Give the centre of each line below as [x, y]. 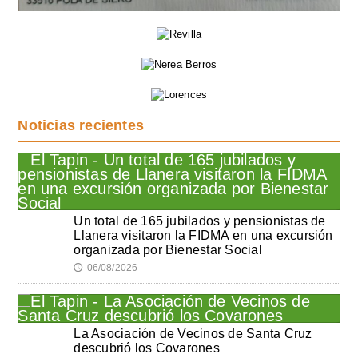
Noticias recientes [81, 125]
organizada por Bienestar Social [168, 249]
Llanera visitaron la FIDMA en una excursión [203, 235]
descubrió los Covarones [147, 348]
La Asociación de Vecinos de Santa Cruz [193, 333]
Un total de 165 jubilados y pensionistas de [200, 221]
